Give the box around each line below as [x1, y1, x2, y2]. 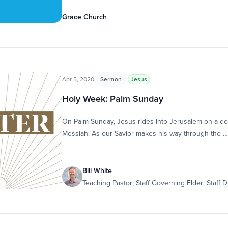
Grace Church [62, 12, 107, 22]
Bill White [82, 165, 112, 176]
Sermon [100, 75, 122, 83]
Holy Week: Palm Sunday [62, 92, 163, 105]
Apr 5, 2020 [62, 75, 94, 83]
